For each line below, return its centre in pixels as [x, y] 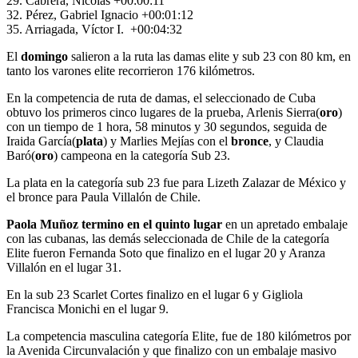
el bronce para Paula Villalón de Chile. [103, 197]
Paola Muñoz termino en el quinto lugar [114, 225]
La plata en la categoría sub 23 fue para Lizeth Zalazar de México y [176, 183]
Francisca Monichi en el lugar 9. [88, 309]
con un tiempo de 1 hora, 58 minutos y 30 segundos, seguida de [167, 127]
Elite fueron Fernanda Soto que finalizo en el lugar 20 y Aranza [166, 253]
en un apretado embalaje [285, 225]
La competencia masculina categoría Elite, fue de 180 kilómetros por [179, 336]
